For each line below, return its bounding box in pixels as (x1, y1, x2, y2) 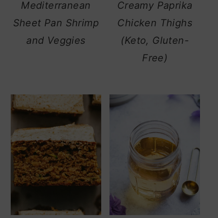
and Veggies (26, 34, 86, 46)
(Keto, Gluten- (121, 34, 189, 46)
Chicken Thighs (117, 17, 192, 29)
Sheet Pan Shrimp (13, 17, 99, 29)
